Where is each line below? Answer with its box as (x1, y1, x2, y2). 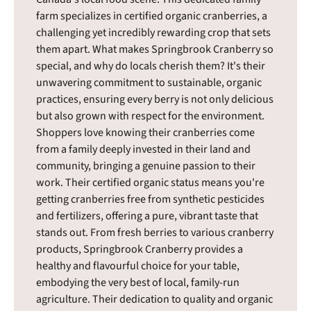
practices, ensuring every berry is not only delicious (36, 91, 274, 107)
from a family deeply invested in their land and (36, 141, 251, 157)
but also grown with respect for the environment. (36, 108, 264, 124)
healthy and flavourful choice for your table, (36, 258, 239, 274)
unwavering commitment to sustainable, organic (36, 74, 262, 90)
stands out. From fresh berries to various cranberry (36, 224, 274, 240)
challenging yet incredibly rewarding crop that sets (36, 24, 271, 40)
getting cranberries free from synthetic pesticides (36, 191, 264, 207)
